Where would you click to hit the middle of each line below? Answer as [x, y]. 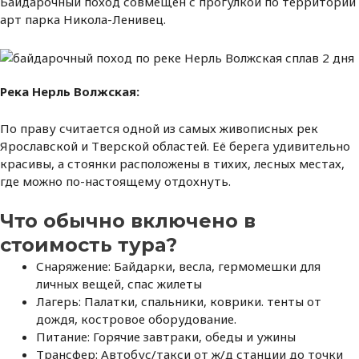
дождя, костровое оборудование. [136, 319]
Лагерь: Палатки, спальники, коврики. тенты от [179, 302]
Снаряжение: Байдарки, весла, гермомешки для [178, 266]
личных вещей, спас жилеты [119, 284]
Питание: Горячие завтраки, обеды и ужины [166, 337]
